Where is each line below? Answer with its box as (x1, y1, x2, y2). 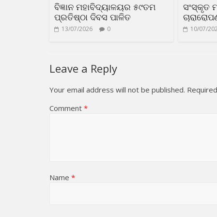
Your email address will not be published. (49, 85, 185, 95)
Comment (49, 103, 84, 113)
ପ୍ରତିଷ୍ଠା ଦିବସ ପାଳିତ (54, 11, 131, 23)
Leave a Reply (49, 61, 117, 76)
